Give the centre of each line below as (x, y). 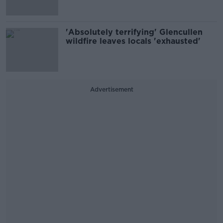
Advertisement (111, 90)
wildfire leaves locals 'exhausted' (133, 41)
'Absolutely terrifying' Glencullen (134, 32)
